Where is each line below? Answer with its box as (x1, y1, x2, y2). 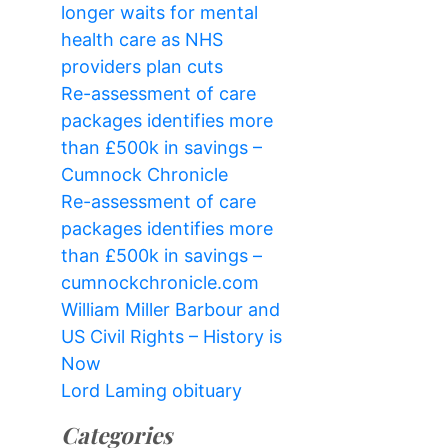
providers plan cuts (61, 55, 223, 77)
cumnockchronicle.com (61, 271, 259, 293)
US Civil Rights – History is (61, 325, 282, 347)
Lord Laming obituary (61, 379, 242, 401)
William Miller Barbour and (61, 298, 280, 320)
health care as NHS (61, 28, 223, 50)
